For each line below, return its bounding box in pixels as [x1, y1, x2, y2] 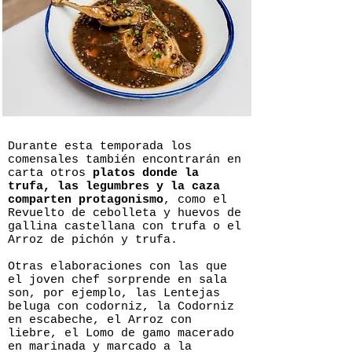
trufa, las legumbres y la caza [8, 180, 220, 193]
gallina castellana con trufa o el [8, 220, 241, 233]
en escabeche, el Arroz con [8, 313, 192, 327]
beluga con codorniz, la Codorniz [8, 300, 234, 313]
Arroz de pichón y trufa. [8, 233, 178, 247]
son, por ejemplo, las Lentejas [8, 287, 220, 300]
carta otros [8, 167, 93, 180]
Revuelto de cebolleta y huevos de [8, 207, 241, 220]
